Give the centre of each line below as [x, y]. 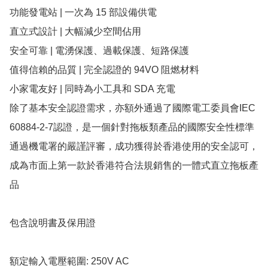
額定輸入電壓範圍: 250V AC [71, 261]
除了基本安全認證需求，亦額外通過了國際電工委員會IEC [133, 108]
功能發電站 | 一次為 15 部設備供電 [83, 13]
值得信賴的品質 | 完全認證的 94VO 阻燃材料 [104, 70]
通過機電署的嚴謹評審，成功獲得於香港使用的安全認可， [134, 147]
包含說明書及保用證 [53, 223]
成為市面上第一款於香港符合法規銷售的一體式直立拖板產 [134, 166]
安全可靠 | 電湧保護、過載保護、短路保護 [99, 51]
